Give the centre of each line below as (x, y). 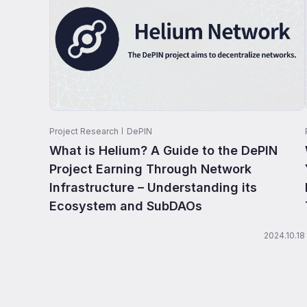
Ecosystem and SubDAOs (126, 206)
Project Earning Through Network (150, 169)
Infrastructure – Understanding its (153, 187)
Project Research (84, 131)
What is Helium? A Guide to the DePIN (163, 150)
